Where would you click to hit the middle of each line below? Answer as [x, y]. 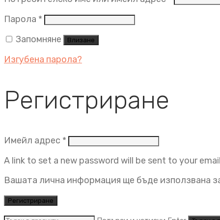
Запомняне [39, 39]
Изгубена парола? [43, 59]
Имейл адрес [33, 140]
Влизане [81, 40]
